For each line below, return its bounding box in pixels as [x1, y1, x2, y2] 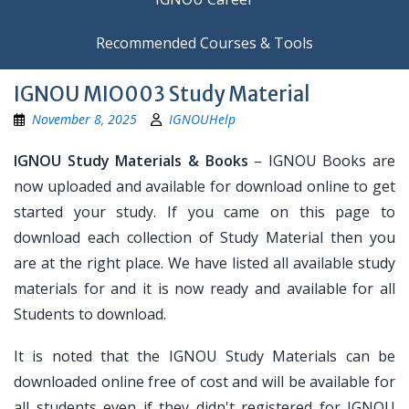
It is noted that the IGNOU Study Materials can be [14, 346, 395, 366]
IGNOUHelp [169, 110, 236, 128]
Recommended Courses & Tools [96, 33, 313, 53]
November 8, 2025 [32, 110, 137, 128]
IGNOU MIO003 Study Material [14, 81, 310, 107]
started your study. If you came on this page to [14, 202, 395, 222]
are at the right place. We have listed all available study [14, 253, 395, 273]
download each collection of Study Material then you [14, 227, 395, 247]
